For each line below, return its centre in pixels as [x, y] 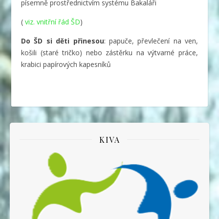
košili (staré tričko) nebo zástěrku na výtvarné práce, [109, 52]
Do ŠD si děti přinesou [63, 41]
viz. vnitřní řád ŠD [53, 22]
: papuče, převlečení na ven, [151, 41]
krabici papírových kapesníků [66, 64]
